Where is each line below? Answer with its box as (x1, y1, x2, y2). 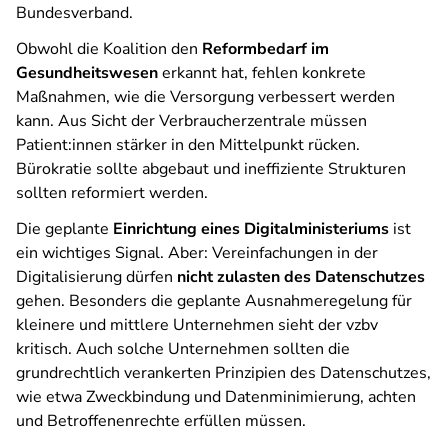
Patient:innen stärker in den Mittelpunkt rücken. (16, 134, 360, 156)
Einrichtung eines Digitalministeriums (113, 218, 389, 240)
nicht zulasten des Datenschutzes (177, 266, 425, 288)
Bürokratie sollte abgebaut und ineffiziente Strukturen (16, 158, 406, 180)
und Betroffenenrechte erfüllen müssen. (16, 410, 310, 432)
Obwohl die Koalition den (16, 38, 202, 60)
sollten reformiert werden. (16, 182, 208, 204)
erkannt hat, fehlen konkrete (158, 62, 366, 84)
